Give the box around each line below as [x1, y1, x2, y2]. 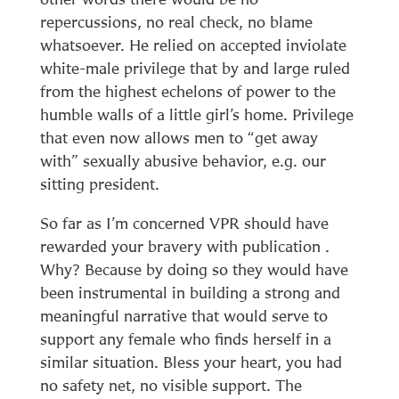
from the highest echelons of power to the [39, 81, 336, 101]
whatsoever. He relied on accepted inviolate [39, 35, 346, 54]
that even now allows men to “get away [39, 127, 318, 147]
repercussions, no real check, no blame [39, 12, 313, 31]
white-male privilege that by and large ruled [39, 58, 350, 77]
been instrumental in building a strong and [39, 282, 340, 302]
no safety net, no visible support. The [39, 375, 302, 395]
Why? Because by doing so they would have [39, 259, 348, 279]
